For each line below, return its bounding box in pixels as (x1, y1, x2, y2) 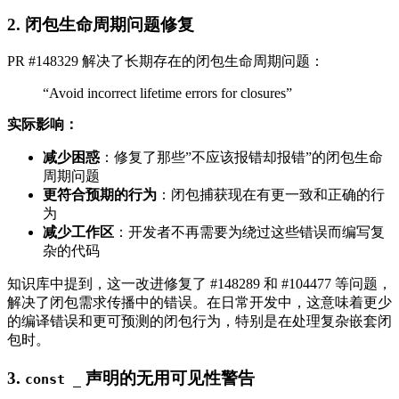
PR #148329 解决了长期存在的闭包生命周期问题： (7, 53, 324, 69)
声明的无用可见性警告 (81, 369, 255, 388)
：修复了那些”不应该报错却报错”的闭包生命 (100, 150, 383, 166)
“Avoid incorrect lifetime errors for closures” (43, 85, 292, 102)
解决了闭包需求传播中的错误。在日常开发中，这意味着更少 (7, 295, 392, 311)
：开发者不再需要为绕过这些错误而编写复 (114, 224, 385, 240)
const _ (25, 371, 81, 388)
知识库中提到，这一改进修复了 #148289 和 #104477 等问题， (7, 276, 392, 292)
